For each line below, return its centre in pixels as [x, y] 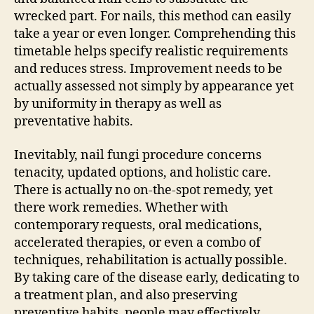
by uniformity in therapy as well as [118, 104]
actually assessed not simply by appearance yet [154, 87]
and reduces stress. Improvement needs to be [148, 69]
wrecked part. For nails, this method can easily [152, 16]
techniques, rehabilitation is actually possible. [151, 260]
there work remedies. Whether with [121, 207]
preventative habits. [74, 122]
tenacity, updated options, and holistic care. [143, 172]
